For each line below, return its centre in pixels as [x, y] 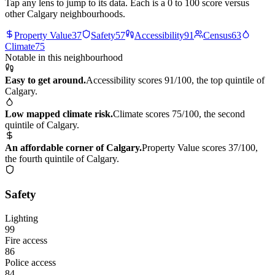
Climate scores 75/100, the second [179, 114]
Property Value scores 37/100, [200, 147]
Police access [30, 263]
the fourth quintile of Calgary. [62, 158]
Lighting [21, 219]
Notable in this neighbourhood [64, 57]
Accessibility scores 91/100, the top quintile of [175, 80]
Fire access [26, 241]
